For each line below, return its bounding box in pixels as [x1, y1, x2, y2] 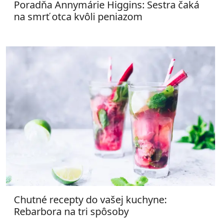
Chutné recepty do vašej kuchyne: [14, 192, 167, 206]
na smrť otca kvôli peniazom [14, 10, 143, 23]
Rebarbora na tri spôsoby [14, 204, 129, 218]
